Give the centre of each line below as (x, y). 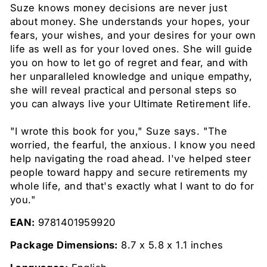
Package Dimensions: (64, 245)
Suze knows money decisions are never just (119, 8)
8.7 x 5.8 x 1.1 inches (170, 245)
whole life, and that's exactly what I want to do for (132, 186)
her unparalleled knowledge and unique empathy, (131, 77)
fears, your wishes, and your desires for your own (133, 35)
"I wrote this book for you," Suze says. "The (119, 131)
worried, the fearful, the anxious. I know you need (133, 145)
